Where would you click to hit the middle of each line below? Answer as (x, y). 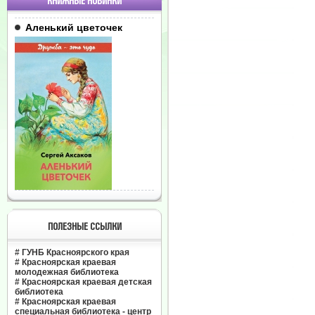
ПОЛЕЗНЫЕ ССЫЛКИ (84, 227)
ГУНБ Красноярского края (76, 252)
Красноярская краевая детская (87, 282)
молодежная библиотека (67, 272)
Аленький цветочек (74, 27)
